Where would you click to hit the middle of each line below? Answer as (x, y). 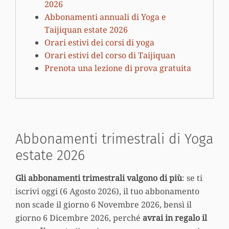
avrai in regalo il (175, 218)
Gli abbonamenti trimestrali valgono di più (99, 178)
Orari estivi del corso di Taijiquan (110, 55)
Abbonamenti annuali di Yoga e (105, 17)
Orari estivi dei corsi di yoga (99, 43)
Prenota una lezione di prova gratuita (118, 68)
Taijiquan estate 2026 (86, 30)
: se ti (192, 178)
